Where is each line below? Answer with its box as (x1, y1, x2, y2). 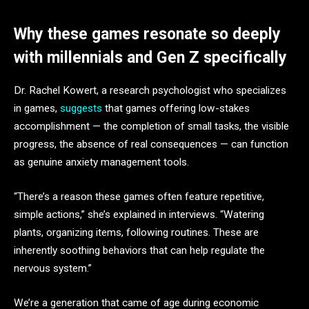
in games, (14, 102, 60, 115)
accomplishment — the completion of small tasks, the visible (14, 120, 289, 133)
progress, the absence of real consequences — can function (14, 138, 288, 151)
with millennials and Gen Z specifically (14, 48, 287, 68)
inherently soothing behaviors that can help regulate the (14, 244, 265, 257)
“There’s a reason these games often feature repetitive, (14, 190, 264, 203)
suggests (60, 102, 102, 115)
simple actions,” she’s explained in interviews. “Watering (14, 208, 264, 221)
